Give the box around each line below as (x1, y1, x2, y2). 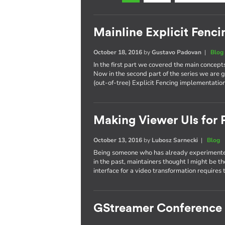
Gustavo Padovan (152, 48, 202, 56)
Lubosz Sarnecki (152, 136, 198, 144)
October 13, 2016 (93, 136, 143, 144)
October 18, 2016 (93, 48, 143, 56)
